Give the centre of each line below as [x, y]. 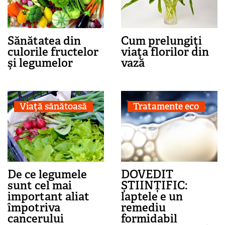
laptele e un [152, 196]
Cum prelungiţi [161, 40]
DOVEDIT [147, 174]
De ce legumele [47, 174]
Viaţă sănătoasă [53, 107]
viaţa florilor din [165, 51]
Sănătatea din [44, 40]
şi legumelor [40, 63]
